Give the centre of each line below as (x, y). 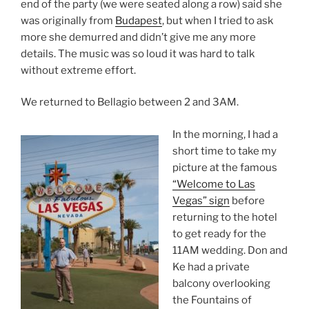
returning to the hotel (225, 217)
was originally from (68, 20)
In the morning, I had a (225, 134)
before (247, 200)
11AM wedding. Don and (230, 250)
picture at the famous (225, 167)
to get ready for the (219, 233)
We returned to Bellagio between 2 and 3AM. (130, 102)
